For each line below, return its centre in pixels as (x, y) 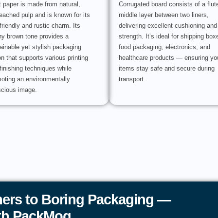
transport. (132, 79)
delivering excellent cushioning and (168, 26)
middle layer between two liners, (164, 15)
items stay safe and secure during (167, 69)
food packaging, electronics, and (164, 47)
